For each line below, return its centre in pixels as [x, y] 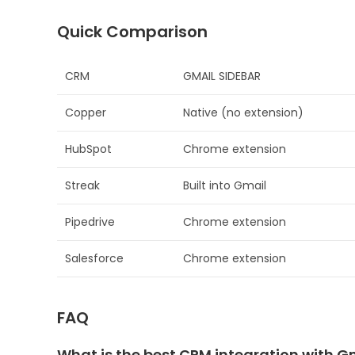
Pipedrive [90, 222]
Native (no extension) [243, 113]
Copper [86, 113]
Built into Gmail [225, 186]
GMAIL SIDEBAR [222, 76]
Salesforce [94, 259]
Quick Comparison [132, 32]
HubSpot [88, 149]
